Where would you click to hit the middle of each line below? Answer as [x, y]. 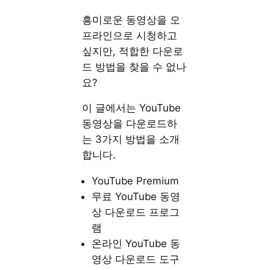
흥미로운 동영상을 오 [131, 20]
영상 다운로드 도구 [136, 259]
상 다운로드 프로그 [136, 212]
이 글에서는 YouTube [132, 108]
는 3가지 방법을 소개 [131, 140]
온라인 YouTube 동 [136, 244]
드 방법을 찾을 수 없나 [134, 67]
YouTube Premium [136, 181]
